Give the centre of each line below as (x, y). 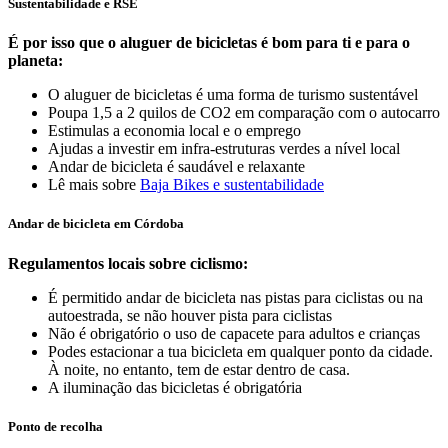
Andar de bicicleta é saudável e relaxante (176, 167)
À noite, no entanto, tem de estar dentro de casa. (199, 369)
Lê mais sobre (94, 185)
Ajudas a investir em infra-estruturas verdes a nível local (224, 149)
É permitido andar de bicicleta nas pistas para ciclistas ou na (235, 297)
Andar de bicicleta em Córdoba (96, 224)
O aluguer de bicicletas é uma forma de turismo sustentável (233, 95)
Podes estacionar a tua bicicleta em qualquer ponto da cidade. (240, 351)
